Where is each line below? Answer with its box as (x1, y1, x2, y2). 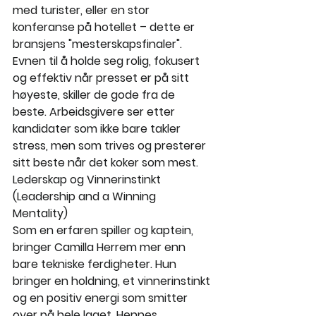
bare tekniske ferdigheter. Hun (13, 256, 179, 273)
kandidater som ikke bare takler (13, 121, 183, 138)
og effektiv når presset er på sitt (13, 70, 192, 87)
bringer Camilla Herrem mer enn (13, 239, 188, 256)
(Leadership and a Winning (13, 188, 159, 205)
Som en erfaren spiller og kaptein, (13, 222, 196, 239)
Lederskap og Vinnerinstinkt (13, 171, 164, 188)
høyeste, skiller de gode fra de (13, 87, 178, 104)
